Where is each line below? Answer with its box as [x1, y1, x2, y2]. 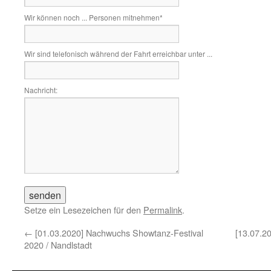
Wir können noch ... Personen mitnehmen [24, 12, 160, 22]
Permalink [143, 203, 182, 216]
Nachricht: [24, 85, 57, 95]
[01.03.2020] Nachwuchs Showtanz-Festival [33, 226, 203, 239]
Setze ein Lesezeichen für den [24, 203, 143, 216]
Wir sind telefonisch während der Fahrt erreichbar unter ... [24, 48, 212, 59]
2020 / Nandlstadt [24, 238, 92, 251]
